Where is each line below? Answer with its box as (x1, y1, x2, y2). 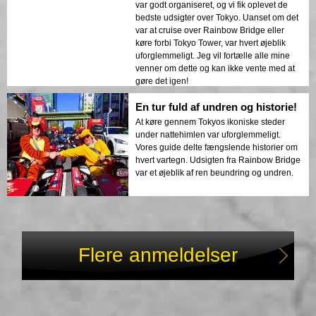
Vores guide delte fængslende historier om (135, 142, 298, 153)
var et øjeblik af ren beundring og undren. (135, 168, 293, 178)
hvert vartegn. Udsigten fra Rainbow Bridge (135, 155, 300, 166)
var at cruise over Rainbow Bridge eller (135, 25, 284, 36)
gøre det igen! (135, 76, 188, 87)
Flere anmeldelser (78, 244, 238, 267)
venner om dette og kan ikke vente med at (135, 63, 295, 74)
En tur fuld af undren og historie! (135, 101, 297, 114)
